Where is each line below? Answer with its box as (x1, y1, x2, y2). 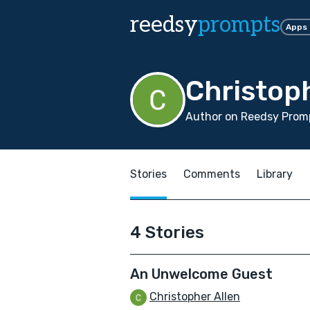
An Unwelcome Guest (130, 266, 273, 282)
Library (257, 167, 293, 181)
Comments (183, 167, 240, 181)
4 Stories (130, 223, 204, 242)
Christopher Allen (149, 290, 240, 303)
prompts (198, 12, 280, 38)
